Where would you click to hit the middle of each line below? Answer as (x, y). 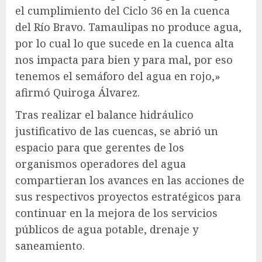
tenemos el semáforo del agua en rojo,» (118, 76)
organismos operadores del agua (101, 163)
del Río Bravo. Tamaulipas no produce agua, (128, 27)
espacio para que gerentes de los (100, 147)
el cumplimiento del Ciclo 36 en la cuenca (123, 10)
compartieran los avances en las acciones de (130, 180)
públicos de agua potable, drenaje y (107, 229)
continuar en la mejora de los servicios (116, 213)
